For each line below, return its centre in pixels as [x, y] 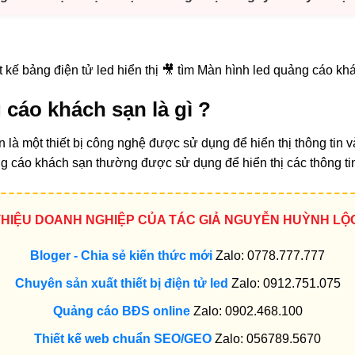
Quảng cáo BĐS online [121, 311]
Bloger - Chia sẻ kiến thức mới [121, 255]
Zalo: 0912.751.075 [284, 283]
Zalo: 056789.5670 [266, 338]
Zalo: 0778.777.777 [269, 255]
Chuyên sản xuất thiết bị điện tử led [121, 283]
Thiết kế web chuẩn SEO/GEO [123, 338]
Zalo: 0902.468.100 [246, 311]
